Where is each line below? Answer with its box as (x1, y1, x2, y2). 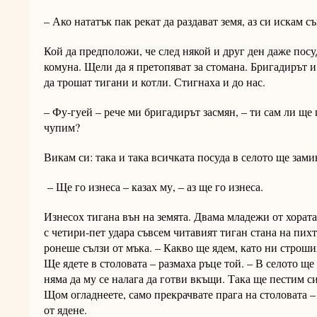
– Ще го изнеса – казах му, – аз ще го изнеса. (44, 179, 263, 195)
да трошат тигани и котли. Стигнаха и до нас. (44, 74, 265, 90)
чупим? (44, 120, 80, 135)
